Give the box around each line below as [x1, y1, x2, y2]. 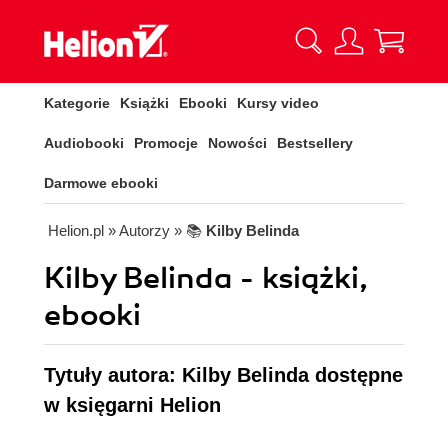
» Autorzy [108, 222, 170, 239]
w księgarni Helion [44, 394, 221, 416]
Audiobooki [44, 135, 124, 151]
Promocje [134, 135, 198, 151]
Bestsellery [277, 135, 353, 151]
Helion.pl [48, 222, 104, 239]
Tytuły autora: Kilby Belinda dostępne [44, 364, 403, 386]
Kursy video [237, 95, 319, 111]
